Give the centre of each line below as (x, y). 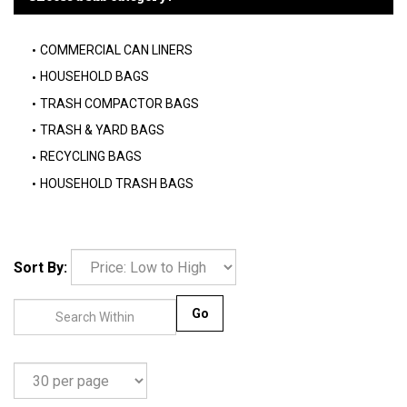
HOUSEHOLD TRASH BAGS (117, 183)
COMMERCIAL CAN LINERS (116, 50)
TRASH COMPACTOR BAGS (119, 103)
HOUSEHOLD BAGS (94, 77)
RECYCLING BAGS (91, 157)
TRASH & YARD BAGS (102, 129)
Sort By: (40, 268)
